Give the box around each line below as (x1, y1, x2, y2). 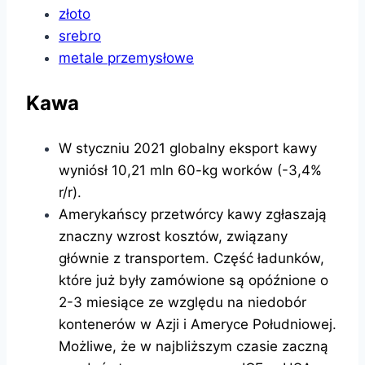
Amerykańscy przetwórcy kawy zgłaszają (59, 205, 327, 222)
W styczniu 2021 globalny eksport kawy (59, 139, 317, 156)
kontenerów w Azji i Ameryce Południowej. (59, 315, 336, 332)
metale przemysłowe (59, 49, 194, 66)
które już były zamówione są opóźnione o (59, 271, 328, 288)
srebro (59, 27, 101, 44)
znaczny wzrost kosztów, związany (59, 227, 288, 244)
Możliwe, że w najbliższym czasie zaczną (59, 337, 328, 354)
